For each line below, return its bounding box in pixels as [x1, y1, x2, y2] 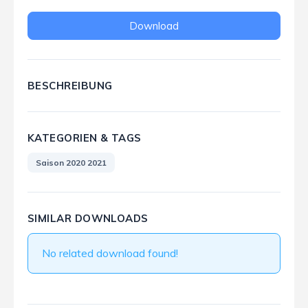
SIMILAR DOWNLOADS [27, 212, 148, 225]
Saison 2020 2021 [36, 157, 107, 168]
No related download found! [42, 246, 178, 260]
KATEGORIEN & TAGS [27, 131, 142, 144]
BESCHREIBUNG [27, 79, 113, 92]
